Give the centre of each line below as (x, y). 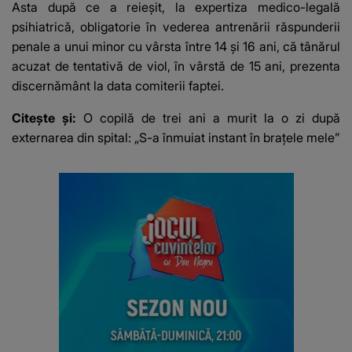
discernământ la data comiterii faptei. (118, 86)
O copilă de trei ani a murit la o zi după (212, 118)
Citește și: (48, 118)
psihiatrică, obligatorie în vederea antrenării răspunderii (176, 27)
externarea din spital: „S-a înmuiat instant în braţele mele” (176, 138)
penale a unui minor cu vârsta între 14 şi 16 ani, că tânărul (176, 47)
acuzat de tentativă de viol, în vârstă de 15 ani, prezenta (176, 66)
